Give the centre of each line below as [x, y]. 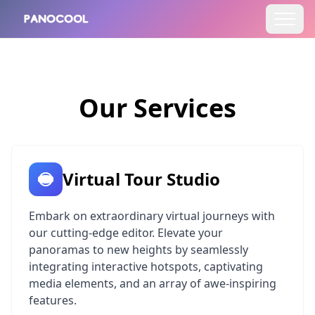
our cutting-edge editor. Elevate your [126, 233]
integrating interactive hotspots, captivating [146, 267]
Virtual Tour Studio [141, 179]
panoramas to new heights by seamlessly [139, 250]
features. [53, 301]
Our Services [157, 108]
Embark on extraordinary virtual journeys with [152, 216]
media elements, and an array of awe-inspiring [153, 284]
